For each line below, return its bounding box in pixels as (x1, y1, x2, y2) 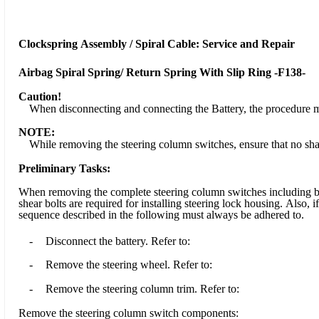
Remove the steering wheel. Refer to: (45, 258, 218, 271)
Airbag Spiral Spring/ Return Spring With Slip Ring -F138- (18, 66, 305, 78)
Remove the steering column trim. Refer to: (45, 282, 242, 295)
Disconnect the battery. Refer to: (45, 234, 193, 247)
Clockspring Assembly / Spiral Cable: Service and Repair (18, 37, 295, 50)
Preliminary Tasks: (18, 162, 110, 174)
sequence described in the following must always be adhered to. (18, 208, 307, 221)
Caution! (18, 90, 61, 103)
